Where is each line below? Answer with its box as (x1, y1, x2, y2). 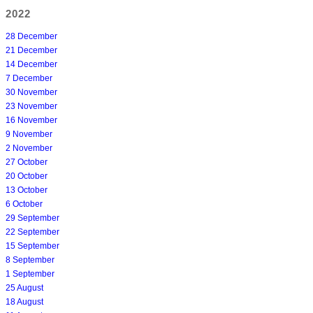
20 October (6, 170, 48, 181)
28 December (6, 31, 57, 41)
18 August (6, 296, 43, 307)
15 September (6, 240, 59, 251)
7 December (6, 73, 52, 83)
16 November (6, 115, 57, 125)
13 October (6, 184, 48, 195)
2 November (6, 143, 52, 153)
